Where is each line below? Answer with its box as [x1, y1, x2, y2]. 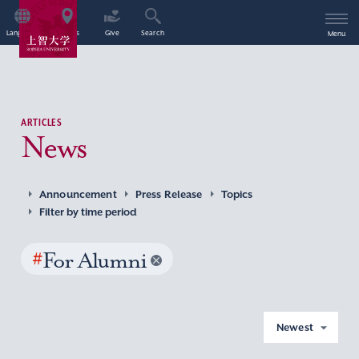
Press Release [135, 188, 203, 201]
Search [141, 29, 164, 38]
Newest [276, 320, 316, 334]
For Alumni [42, 246, 147, 274]
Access [55, 29, 79, 38]
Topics [220, 188, 253, 201]
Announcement [39, 188, 117, 201]
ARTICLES [21, 116, 63, 128]
